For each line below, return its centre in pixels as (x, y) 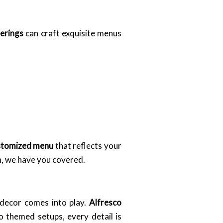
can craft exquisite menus (73, 33)
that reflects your (88, 145)
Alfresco (105, 202)
